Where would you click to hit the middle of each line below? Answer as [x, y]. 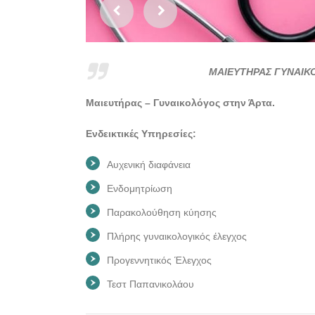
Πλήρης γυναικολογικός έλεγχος [177, 236]
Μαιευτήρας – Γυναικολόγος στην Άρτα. [180, 103]
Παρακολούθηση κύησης [162, 212]
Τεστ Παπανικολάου [150, 284]
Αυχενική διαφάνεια [149, 165]
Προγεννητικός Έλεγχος [159, 260]
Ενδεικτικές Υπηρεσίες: [141, 134]
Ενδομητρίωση [140, 188]
